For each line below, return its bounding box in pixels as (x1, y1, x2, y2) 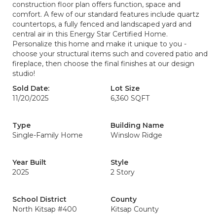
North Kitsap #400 (12, 205, 77, 214)
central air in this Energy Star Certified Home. (12, 30, 168, 38)
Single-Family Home (12, 131, 83, 140)
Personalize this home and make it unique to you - (12, 39, 186, 48)
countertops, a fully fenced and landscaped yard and (12, 20, 191, 29)
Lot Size (110, 84, 140, 93)
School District (12, 195, 67, 204)
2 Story (110, 168, 135, 177)
